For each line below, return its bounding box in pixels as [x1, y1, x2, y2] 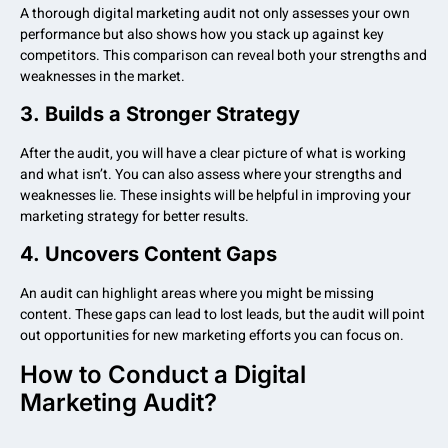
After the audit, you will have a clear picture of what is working [20, 143, 406, 164]
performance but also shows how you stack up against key [20, 23, 384, 45]
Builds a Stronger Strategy [45, 102, 300, 126]
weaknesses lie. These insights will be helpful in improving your [20, 185, 411, 206]
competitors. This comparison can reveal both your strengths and [20, 44, 427, 66]
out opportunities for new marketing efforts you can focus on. [20, 325, 404, 347]
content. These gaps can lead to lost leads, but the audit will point [20, 304, 425, 326]
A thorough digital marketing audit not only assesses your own [20, 2, 410, 24]
